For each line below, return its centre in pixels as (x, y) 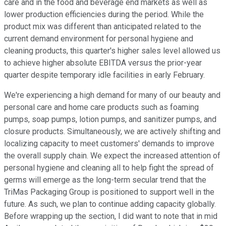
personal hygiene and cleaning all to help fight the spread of (109, 168)
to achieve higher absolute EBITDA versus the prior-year (103, 63)
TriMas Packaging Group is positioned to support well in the (109, 192)
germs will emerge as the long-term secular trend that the (105, 180)
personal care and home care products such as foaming (101, 107)
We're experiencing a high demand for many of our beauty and (112, 95)
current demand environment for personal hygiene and (99, 39)
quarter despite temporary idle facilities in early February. (104, 75)
